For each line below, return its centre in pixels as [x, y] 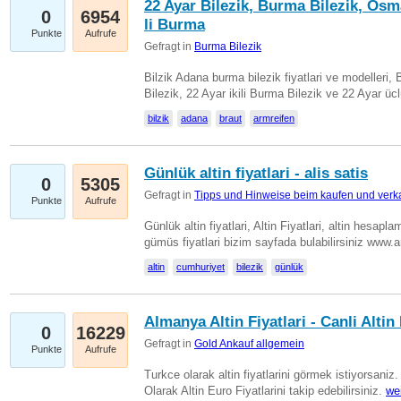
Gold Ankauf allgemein [249, 344]
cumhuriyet [200, 267]
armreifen [274, 118]
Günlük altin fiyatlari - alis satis [256, 173]
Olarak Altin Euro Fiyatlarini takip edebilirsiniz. [265, 391]
